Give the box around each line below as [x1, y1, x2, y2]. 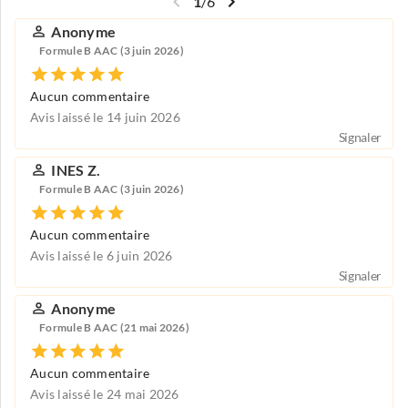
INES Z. [51, 161, 101, 178]
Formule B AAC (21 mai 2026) [39, 321, 189, 334]
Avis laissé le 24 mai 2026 [30, 386, 179, 402]
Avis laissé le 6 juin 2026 [30, 248, 173, 263]
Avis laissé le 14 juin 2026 [30, 109, 180, 125]
